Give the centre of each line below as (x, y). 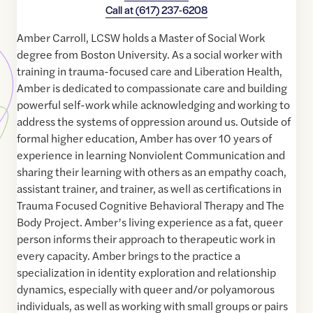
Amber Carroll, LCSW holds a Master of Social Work (141, 38)
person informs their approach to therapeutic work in (146, 239)
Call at (120, 10)
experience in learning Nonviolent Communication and (151, 155)
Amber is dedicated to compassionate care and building (152, 88)
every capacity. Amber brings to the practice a (129, 256)
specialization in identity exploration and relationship (146, 272)
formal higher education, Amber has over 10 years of (144, 138)
